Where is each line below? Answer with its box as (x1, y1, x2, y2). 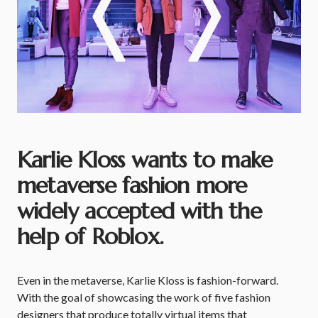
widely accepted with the (17, 197, 261, 225)
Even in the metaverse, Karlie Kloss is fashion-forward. (17, 273, 278, 287)
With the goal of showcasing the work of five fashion (17, 290, 270, 304)
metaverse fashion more (17, 171, 247, 199)
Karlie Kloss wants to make (17, 146, 273, 174)
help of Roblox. (17, 222, 163, 251)
